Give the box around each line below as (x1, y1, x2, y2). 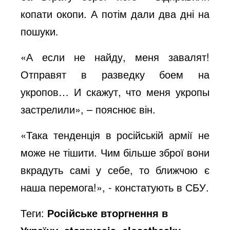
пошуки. (21, 24, 59, 39)
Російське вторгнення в (47, 205, 168, 220)
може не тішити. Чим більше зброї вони (21, 145, 209, 160)
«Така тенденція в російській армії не (21, 127, 209, 142)
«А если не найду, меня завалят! (21, 49, 209, 64)
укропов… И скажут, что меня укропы (21, 84, 209, 99)
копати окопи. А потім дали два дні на (21, 6, 209, 21)
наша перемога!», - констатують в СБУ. (21, 180, 209, 195)
